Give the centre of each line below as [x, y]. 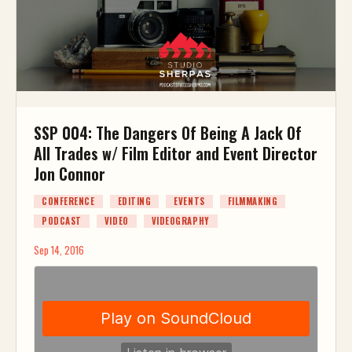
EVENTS [189, 202]
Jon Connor [70, 174]
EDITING [134, 202]
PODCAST [62, 221]
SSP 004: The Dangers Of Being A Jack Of [168, 133]
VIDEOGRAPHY [180, 221]
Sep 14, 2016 [59, 250]
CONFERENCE [68, 202]
